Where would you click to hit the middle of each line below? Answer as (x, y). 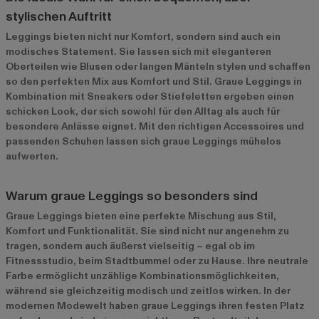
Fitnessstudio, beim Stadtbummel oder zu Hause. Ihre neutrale (157, 261)
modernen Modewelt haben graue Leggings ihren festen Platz (155, 305)
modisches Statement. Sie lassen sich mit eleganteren (138, 51)
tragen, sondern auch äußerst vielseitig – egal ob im (130, 246)
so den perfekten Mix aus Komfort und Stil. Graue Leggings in (154, 81)
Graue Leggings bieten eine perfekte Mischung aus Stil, (141, 216)
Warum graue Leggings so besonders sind (132, 196)
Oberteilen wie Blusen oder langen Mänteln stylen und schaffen (158, 66)
